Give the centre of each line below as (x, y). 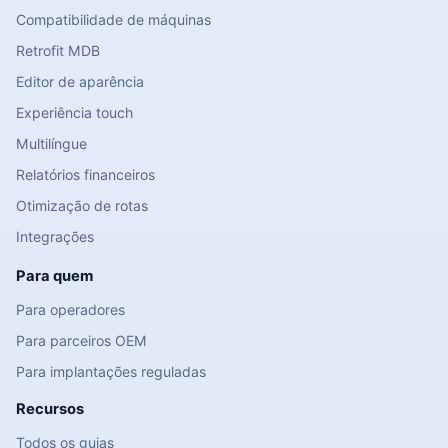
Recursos (50, 409)
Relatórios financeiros (85, 175)
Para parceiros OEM (81, 341)
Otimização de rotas (82, 206)
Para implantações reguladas (111, 372)
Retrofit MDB (58, 51)
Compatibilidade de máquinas (113, 20)
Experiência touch (74, 113)
